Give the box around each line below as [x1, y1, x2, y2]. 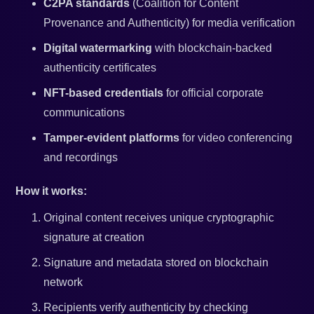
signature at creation [43, 231, 145, 244]
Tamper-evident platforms [43, 132, 180, 144]
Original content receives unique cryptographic [43, 212, 275, 224]
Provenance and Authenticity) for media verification [43, 17, 296, 29]
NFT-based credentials [43, 87, 164, 100]
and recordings [43, 151, 118, 164]
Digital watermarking [43, 42, 153, 55]
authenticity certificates [43, 62, 157, 74]
